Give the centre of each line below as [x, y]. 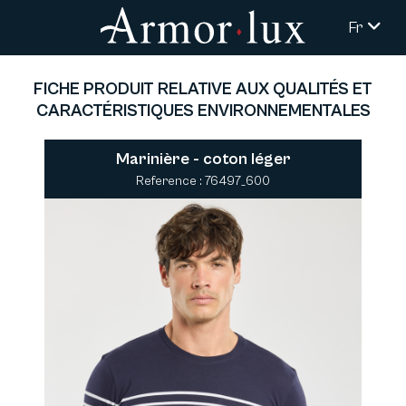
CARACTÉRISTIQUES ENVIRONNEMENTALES [203, 111]
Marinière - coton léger [203, 159]
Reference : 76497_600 [203, 181]
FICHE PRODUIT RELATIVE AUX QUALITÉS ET [203, 89]
